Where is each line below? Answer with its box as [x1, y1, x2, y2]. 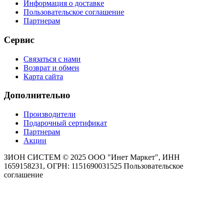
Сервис [4, 35, 34, 45]
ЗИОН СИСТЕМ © [4, 153, 70, 162]
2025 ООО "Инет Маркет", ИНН [70, 153, 180, 162]
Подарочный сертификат [23, 119, 107, 128]
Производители [23, 110, 76, 119]
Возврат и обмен [23, 63, 79, 72]
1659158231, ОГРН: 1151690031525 [4, 162, 124, 171]
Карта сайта [23, 72, 63, 81]
